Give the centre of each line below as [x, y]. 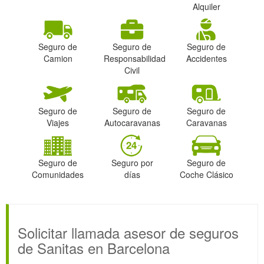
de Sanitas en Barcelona [94, 247]
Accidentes [206, 59]
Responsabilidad [135, 59]
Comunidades [58, 174]
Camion [58, 59]
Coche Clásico [206, 174]
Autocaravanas [132, 122]
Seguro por [132, 162]
